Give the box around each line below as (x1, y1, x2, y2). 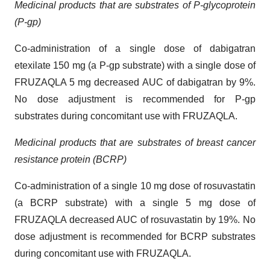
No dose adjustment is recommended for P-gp (14, 93, 256, 104)
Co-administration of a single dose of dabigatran (14, 43, 256, 54)
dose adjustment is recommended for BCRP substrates (14, 231, 256, 242)
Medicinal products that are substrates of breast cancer (14, 137, 256, 148)
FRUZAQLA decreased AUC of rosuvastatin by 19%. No (14, 214, 256, 225)
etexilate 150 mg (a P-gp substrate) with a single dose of (14, 60, 256, 71)
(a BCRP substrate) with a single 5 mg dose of (14, 197, 256, 208)
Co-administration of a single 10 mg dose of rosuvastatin (14, 180, 256, 191)
